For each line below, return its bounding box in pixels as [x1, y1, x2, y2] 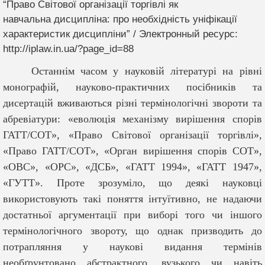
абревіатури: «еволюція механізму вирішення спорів [3, 113, 262, 125]
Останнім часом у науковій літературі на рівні [31, 65, 262, 77]
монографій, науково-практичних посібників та [3, 81, 262, 93]
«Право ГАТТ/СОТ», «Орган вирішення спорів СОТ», [3, 145, 262, 157]
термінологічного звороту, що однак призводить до [3, 225, 262, 237]
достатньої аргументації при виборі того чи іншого [3, 209, 262, 221]
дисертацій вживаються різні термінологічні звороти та [3, 97, 262, 109]
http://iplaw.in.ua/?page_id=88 [3, 43, 134, 55]
